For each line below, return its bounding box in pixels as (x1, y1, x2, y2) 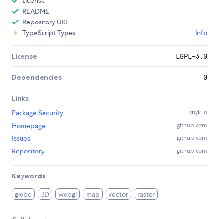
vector (109, 190, 129, 199)
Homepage (12, 121, 45, 131)
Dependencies (12, 73, 62, 82)
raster (137, 190, 155, 199)
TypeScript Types (22, 28, 75, 38)
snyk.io (189, 109, 207, 117)
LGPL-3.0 (176, 52, 207, 61)
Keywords (12, 172, 45, 181)
